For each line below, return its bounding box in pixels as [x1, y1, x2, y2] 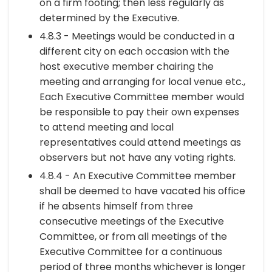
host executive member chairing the [39, 59, 214, 73]
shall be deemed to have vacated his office [39, 184, 245, 198]
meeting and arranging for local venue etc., [39, 75, 245, 89]
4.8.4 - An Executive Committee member [39, 169, 236, 183]
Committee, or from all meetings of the [39, 229, 227, 243]
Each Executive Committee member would [39, 90, 244, 104]
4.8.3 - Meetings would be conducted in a [39, 29, 234, 43]
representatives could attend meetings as [39, 135, 241, 149]
